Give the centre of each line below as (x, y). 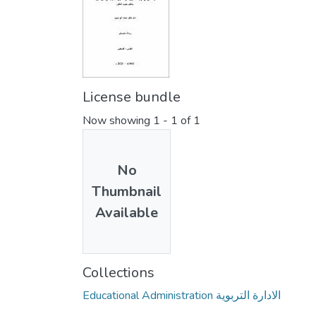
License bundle (132, 97)
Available (127, 212)
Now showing (118, 121)
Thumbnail (127, 191)
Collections (119, 273)
